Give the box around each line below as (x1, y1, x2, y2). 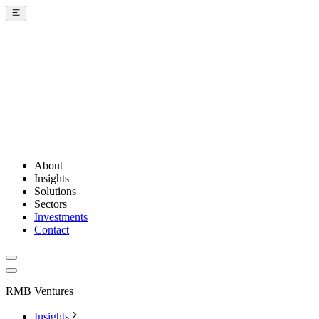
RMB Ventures (6, 285, 73, 298)
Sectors (34, 198, 67, 211)
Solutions (34, 185, 76, 198)
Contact (34, 224, 69, 236)
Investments (34, 211, 88, 224)
